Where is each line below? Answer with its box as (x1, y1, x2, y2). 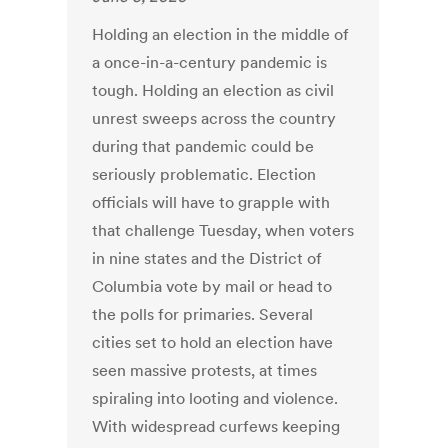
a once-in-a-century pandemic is (92, 52, 328, 73)
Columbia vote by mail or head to (92, 276, 333, 297)
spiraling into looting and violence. (92, 388, 339, 409)
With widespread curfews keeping (92, 416, 341, 437)
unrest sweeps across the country (92, 108, 337, 129)
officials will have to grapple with (92, 192, 331, 213)
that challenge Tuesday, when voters (92, 220, 355, 241)
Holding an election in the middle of (92, 24, 350, 45)
